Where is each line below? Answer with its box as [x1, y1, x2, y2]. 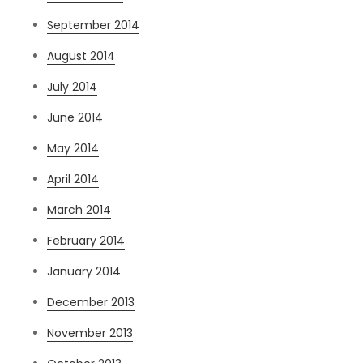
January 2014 [47, 263, 122, 280]
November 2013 [47, 325, 134, 342]
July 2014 [47, 79, 98, 96]
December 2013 [47, 294, 135, 311]
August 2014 [47, 48, 116, 65]
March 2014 [47, 202, 112, 219]
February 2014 [47, 233, 126, 250]
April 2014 [47, 171, 100, 188]
